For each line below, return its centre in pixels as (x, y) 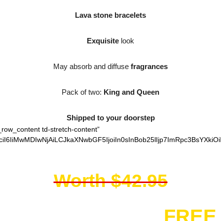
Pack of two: (83, 92)
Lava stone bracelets (110, 15)
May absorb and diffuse (92, 66)
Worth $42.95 (110, 181)
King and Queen (131, 92)
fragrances (149, 66)
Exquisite (103, 41)
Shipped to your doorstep (110, 118)
